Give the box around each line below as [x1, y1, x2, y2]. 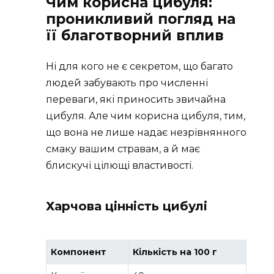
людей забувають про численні [46, 77, 208, 89]
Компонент [51, 246, 107, 257]
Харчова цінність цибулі [46, 199, 207, 214]
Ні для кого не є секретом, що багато [46, 61, 233, 73]
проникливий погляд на [46, 10, 235, 28]
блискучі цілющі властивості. [46, 160, 193, 172]
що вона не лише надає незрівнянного [46, 127, 246, 139]
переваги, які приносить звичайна [46, 94, 226, 106]
